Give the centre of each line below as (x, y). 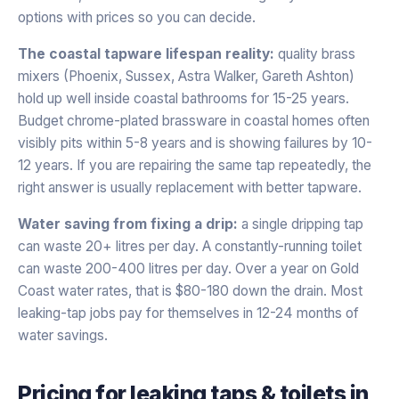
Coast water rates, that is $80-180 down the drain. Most (190, 290)
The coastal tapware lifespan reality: (146, 53)
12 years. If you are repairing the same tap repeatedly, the (195, 165)
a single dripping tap (301, 224)
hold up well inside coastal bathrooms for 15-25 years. (183, 98)
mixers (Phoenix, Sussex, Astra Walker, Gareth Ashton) (186, 76)
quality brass (315, 53)
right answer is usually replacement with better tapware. (190, 187)
